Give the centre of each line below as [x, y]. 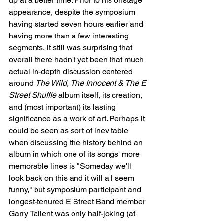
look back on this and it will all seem [73, 178]
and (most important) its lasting [63, 107]
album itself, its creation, [100, 95]
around [22, 83]
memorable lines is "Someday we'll [71, 166]
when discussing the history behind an [77, 142]
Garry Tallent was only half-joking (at [73, 213]
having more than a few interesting [70, 36]
